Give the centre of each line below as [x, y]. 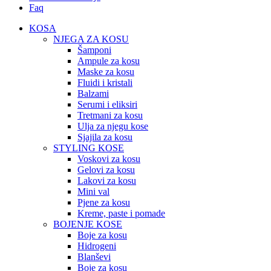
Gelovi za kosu [106, 170]
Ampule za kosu [109, 61]
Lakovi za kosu [107, 181]
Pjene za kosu [104, 203]
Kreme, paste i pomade [121, 214]
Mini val [93, 192]
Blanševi [94, 257]
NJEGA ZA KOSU [91, 39]
